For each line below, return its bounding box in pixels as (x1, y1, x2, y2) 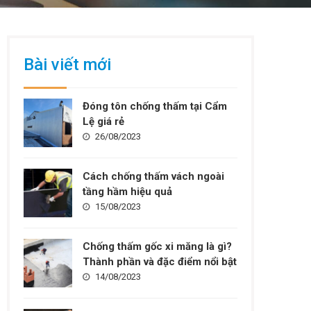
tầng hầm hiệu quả (83, 185, 173, 198)
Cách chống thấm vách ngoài (83, 170, 225, 183)
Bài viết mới (24, 55, 112, 74)
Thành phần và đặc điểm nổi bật (83, 255, 237, 268)
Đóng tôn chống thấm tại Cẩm (83, 100, 228, 112)
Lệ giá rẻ (83, 115, 125, 128)
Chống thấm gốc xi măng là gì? (83, 240, 233, 253)
